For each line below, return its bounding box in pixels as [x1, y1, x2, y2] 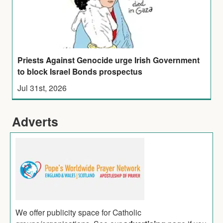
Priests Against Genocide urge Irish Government [17, 54, 200, 66]
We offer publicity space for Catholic [15, 206, 141, 218]
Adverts [12, 112, 58, 130]
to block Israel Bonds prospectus [17, 65, 143, 77]
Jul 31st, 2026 [17, 82, 67, 93]
